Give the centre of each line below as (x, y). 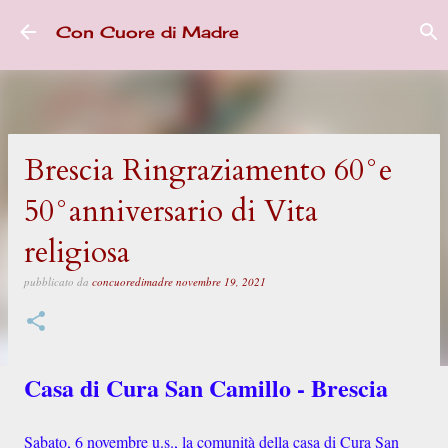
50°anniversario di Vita (171, 211)
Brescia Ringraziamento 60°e (208, 170)
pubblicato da (58, 281)
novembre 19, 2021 (221, 281)
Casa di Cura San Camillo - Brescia (206, 387)
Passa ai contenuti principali (228, 25)
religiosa (77, 252)
